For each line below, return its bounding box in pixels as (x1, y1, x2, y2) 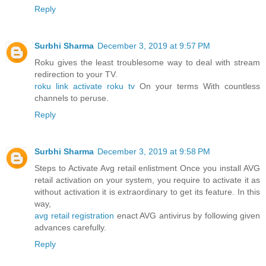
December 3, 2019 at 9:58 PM (97, 146, 210, 156)
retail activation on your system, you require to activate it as (34, 175, 260, 185)
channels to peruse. (34, 93, 109, 103)
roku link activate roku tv (34, 81, 135, 91)
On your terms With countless (135, 81, 260, 91)
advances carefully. (34, 222, 106, 232)
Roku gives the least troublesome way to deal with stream (34, 57, 260, 67)
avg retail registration (34, 210, 114, 220)
